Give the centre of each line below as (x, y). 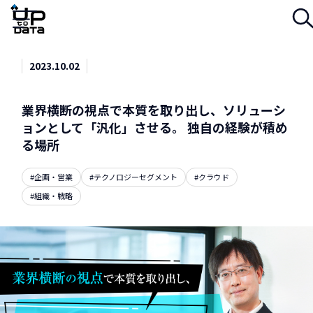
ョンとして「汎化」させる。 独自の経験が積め (155, 127)
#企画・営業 (52, 177)
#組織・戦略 (52, 196)
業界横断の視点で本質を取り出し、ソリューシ (154, 110)
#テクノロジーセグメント (134, 177)
